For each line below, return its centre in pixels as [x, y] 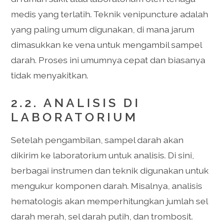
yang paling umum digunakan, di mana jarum [103, 29]
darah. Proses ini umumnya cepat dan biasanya [108, 60]
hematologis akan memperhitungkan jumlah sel [110, 201]
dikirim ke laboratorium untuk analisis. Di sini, [103, 155]
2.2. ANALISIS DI [76, 103]
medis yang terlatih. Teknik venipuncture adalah [110, 14]
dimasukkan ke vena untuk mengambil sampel [107, 44]
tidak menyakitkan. [50, 75]
